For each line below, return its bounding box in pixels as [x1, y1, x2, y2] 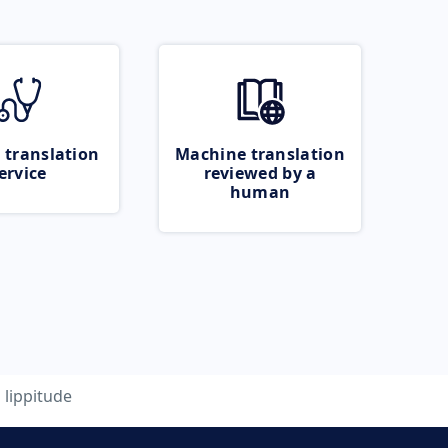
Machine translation [175, 143, 345, 165]
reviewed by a [203, 162, 317, 184]
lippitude [4, 385, 72, 407]
